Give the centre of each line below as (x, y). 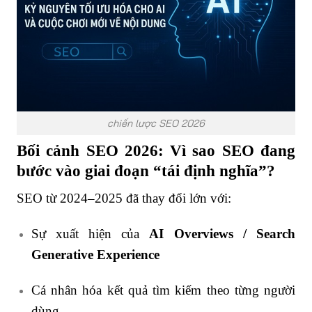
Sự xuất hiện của (90, 233)
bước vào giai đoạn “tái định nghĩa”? (146, 171)
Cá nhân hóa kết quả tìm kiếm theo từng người (163, 290)
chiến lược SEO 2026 (156, 123)
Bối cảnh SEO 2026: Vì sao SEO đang (156, 151)
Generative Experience (95, 254)
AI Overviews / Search (222, 233)
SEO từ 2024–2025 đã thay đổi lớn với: (124, 198)
